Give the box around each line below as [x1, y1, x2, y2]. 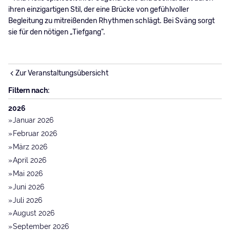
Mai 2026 [13, 169, 43, 178]
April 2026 [13, 156, 47, 164]
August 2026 [13, 209, 55, 218]
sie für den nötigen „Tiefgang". [8, 28, 105, 36]
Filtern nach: [8, 86, 49, 94]
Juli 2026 [13, 196, 43, 204]
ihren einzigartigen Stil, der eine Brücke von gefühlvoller [8, 5, 189, 14]
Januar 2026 [13, 116, 54, 125]
